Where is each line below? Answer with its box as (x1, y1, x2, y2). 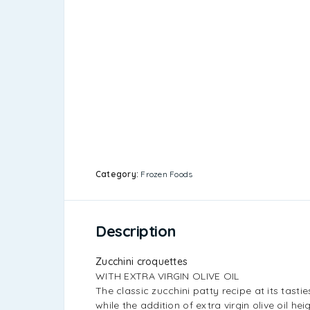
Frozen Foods (140, 168, 193, 179)
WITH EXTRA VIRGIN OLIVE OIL (95, 269, 239, 282)
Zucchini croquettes (95, 255, 188, 268)
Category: (95, 168, 141, 179)
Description (95, 221, 176, 241)
